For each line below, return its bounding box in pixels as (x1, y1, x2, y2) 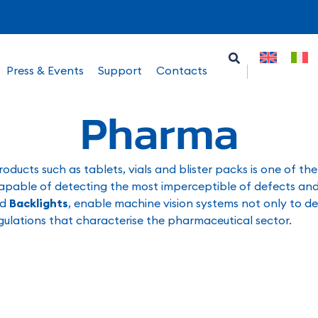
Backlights (9, 196, 68, 210)
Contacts (156, 63, 207, 77)
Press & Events (6, 63, 84, 77)
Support (98, 63, 142, 77)
